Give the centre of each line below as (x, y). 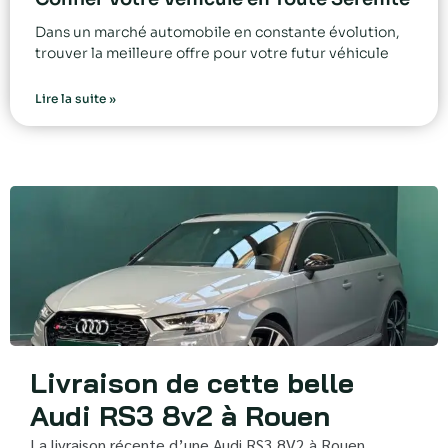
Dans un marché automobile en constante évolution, (217, 32)
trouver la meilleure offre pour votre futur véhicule (212, 53)
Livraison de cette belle (192, 383)
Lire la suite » (75, 99)
